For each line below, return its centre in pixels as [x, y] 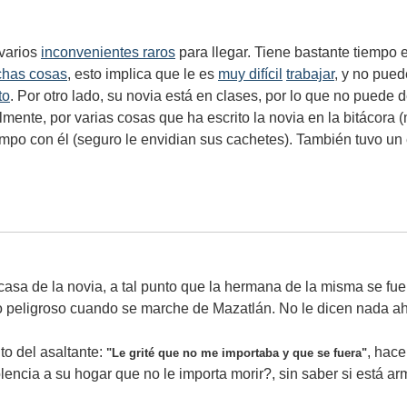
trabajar [310, 74]
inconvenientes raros [108, 52]
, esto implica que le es [143, 74]
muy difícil [250, 74]
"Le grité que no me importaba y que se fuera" [237, 352]
